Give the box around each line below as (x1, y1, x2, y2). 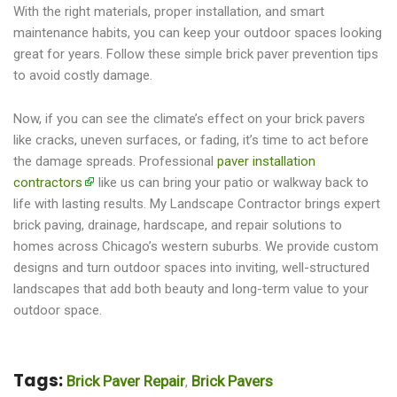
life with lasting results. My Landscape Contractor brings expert (13, 195, 380, 212)
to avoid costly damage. (13, 66, 152, 83)
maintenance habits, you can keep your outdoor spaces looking (13, 24, 382, 41)
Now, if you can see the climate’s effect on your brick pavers (13, 110, 365, 127)
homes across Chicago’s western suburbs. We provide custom (13, 237, 378, 254)
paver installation (217, 152, 315, 169)
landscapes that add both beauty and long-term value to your (13, 280, 369, 297)
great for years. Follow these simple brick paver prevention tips (13, 45, 378, 62)
